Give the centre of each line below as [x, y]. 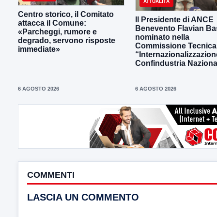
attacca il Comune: [52, 23]
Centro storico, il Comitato [66, 14]
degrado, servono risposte [67, 40]
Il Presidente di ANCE [174, 19]
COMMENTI [51, 175]
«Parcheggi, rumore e [57, 31]
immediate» [39, 49]
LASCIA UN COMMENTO [83, 197]
